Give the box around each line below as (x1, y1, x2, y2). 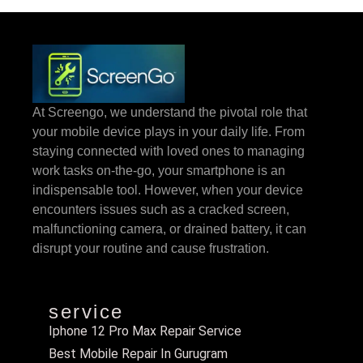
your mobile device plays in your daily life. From (32, 124, 305, 139)
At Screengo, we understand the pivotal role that (32, 105, 307, 119)
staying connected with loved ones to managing (32, 143, 305, 158)
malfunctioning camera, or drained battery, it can (32, 221, 306, 236)
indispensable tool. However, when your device (32, 182, 303, 197)
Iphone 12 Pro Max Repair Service (49, 323, 241, 340)
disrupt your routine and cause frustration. (32, 241, 272, 255)
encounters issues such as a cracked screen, (32, 202, 289, 216)
